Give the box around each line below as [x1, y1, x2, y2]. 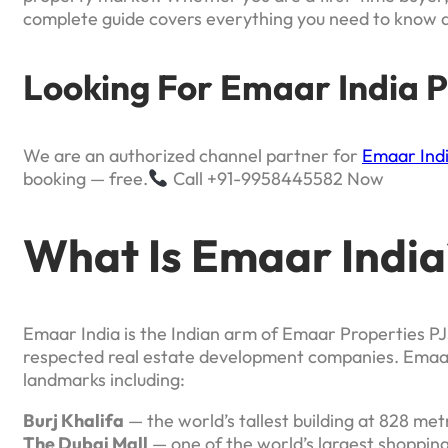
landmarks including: [23, 367, 185, 391]
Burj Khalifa [23, 408, 124, 432]
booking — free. [23, 167, 148, 191]
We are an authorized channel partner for [23, 144, 362, 168]
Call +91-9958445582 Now [168, 167, 384, 191]
